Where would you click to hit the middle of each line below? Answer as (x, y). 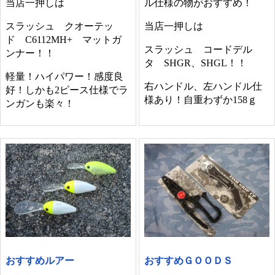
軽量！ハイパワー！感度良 (64, 76)
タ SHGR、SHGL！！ (196, 63)
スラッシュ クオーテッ (60, 26)
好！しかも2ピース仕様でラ (67, 90)
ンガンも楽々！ (40, 103)
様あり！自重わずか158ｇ (201, 99)
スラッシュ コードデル (199, 49)
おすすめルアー (40, 260)
